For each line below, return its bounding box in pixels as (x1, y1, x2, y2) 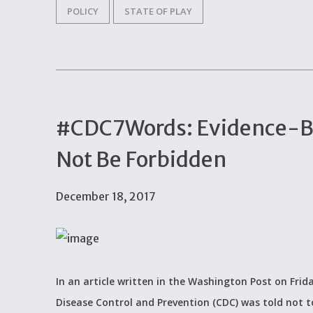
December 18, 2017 (56, 189, 156, 203)
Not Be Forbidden (56, 145, 226, 173)
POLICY (67, 4, 99, 17)
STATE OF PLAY (124, 4, 192, 17)
